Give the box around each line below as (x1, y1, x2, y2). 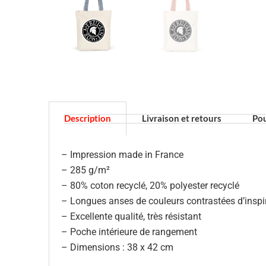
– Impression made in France (61, 148, 183, 160)
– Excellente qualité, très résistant (61, 210, 201, 222)
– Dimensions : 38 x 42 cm (61, 241, 173, 253)
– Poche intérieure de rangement (61, 226, 197, 237)
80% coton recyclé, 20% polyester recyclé (70, 179, 239, 191)
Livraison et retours (142, 112, 221, 123)
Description (64, 112, 111, 123)
